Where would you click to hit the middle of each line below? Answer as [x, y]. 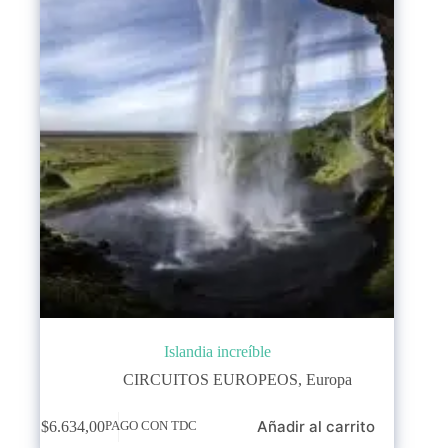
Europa [328, 380]
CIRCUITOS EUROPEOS [210, 380]
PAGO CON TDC [150, 426]
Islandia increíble [217, 352]
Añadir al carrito [315, 427]
